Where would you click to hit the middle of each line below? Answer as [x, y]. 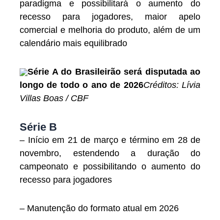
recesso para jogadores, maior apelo [110, 16]
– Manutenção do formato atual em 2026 [99, 208]
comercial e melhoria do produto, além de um [110, 30]
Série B [38, 127]
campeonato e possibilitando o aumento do [110, 166]
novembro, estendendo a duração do [110, 153]
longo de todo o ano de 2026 [82, 85]
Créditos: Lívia [172, 85]
